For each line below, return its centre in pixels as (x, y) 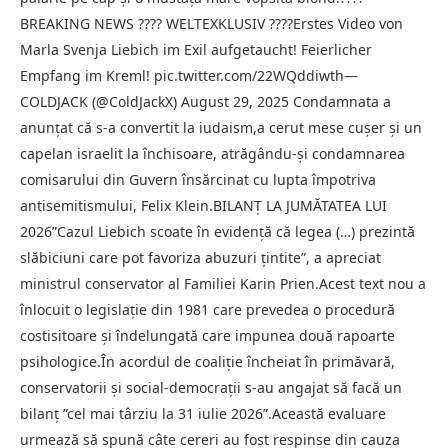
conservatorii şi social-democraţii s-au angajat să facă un (211, 387)
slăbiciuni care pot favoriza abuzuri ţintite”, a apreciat (200, 257)
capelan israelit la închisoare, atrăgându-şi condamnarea (212, 153)
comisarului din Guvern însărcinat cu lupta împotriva (198, 179)
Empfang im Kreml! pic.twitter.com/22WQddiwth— (189, 75)
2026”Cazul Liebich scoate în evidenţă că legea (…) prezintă (217, 231)
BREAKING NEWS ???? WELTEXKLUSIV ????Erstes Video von (211, 23)
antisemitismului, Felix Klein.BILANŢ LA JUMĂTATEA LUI (203, 205)
